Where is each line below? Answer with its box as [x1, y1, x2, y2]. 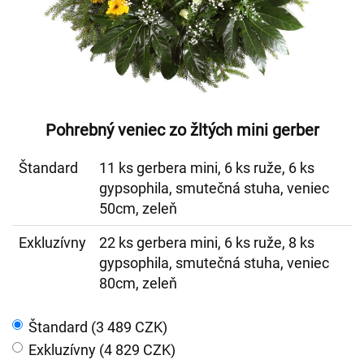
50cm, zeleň [99, 200, 177, 217]
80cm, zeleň [99, 275, 177, 292]
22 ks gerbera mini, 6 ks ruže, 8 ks [99, 234, 314, 251]
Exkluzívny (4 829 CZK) [28, 341, 175, 358]
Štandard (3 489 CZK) [28, 318, 167, 336]
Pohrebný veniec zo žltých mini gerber [45, 120, 319, 140]
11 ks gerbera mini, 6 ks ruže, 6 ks [99, 159, 314, 176]
